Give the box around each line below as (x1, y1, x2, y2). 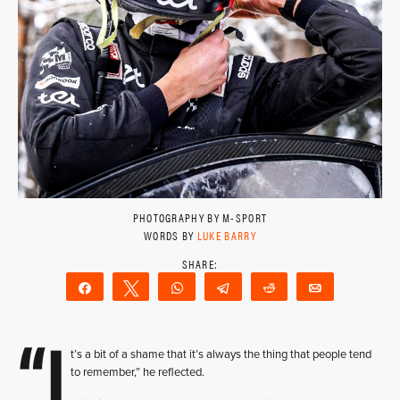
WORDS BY (144, 227, 197, 244)
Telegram (241, 281, 290, 294)
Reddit (287, 281, 324, 294)
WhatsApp (196, 281, 255, 294)
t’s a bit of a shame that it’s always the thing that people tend (71, 347, 371, 362)
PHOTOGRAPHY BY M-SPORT (132, 209, 268, 226)
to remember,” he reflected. (71, 365, 204, 379)
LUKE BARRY (196, 227, 256, 244)
